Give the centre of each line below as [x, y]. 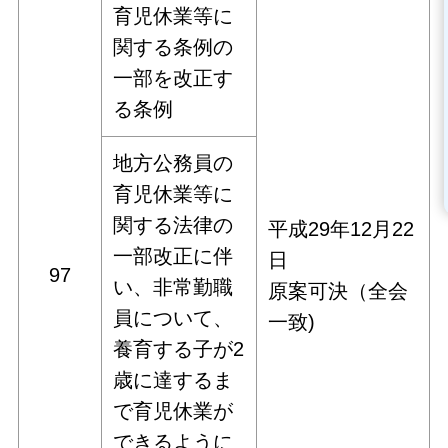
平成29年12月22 [341, 229]
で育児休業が [173, 411]
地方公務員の [173, 163]
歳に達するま [173, 380]
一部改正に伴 [173, 256]
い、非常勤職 [173, 287]
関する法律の [173, 225]
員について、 [173, 318]
